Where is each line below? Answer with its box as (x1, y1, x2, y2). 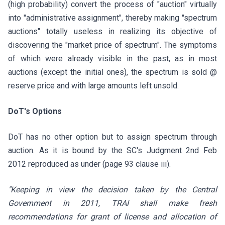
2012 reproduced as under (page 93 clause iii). (8, 159, 171, 169)
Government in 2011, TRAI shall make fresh (8, 198, 217, 208)
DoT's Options (8, 106, 62, 116)
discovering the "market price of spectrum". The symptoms (8, 40, 217, 50)
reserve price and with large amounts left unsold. (8, 81, 179, 90)
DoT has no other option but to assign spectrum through (8, 132, 217, 142)
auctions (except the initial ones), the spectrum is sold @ (8, 67, 217, 77)
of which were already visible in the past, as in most (8, 54, 217, 63)
